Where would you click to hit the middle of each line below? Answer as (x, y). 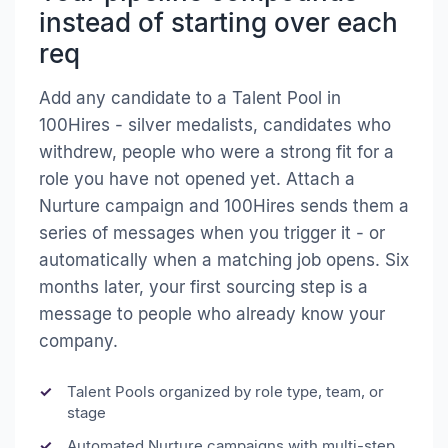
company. (78, 340)
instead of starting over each (218, 22)
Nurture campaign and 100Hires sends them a (224, 205)
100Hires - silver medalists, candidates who (215, 124)
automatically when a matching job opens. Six (224, 259)
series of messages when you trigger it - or (212, 232)
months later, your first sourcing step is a (203, 286)
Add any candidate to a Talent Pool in (190, 97)
